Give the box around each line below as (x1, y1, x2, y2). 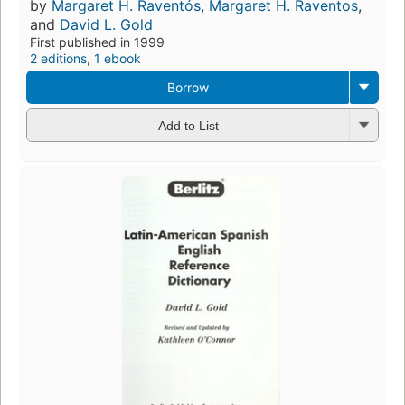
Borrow (166, 79, 209, 95)
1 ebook (94, 50, 141, 66)
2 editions (30, 50, 87, 66)
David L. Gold (60, 14, 153, 33)
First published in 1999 (30, 33, 165, 50)
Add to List (157, 118, 219, 134)
